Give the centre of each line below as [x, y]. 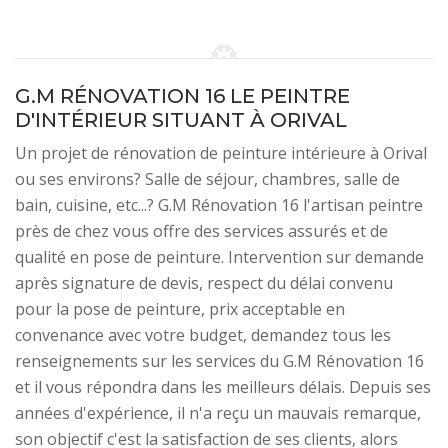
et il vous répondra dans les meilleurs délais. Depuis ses [223, 387]
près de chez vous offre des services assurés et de [201, 231]
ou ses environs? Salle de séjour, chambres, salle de [207, 179]
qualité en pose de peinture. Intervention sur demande [219, 257]
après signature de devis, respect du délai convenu [204, 283]
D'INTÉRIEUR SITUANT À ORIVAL [181, 120]
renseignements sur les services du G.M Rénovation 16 [219, 361]
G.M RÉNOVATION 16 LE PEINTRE [182, 96]
